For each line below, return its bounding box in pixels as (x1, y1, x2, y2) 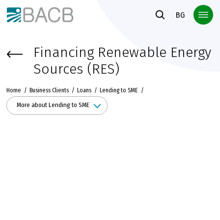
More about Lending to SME (16, 101, 89, 110)
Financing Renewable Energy (33, 44, 211, 61)
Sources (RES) (33, 60, 119, 78)
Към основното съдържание (7, 5, 98, 13)
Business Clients (29, 86, 69, 94)
